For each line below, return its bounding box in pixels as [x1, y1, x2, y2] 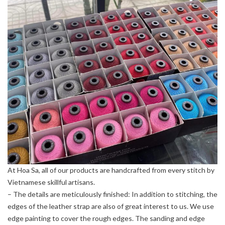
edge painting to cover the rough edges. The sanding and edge [8, 213, 205, 222]
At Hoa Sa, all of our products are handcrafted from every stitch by [8, 165, 214, 174]
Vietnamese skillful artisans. [8, 177, 95, 186]
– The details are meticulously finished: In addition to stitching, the [8, 189, 217, 198]
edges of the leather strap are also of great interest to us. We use [8, 201, 214, 210]
